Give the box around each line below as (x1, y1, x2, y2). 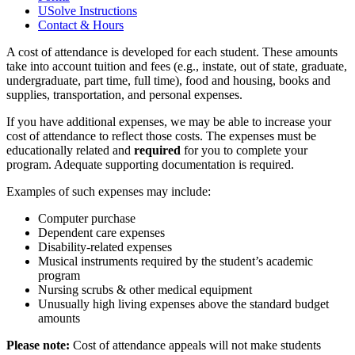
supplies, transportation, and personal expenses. (6, 87, 242, 101)
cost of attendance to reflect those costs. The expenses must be (6, 128, 316, 143)
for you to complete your (181, 143, 307, 157)
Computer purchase (38, 211, 136, 225)
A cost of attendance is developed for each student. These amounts (6, 44, 338, 59)
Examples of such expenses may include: (6, 184, 211, 198)
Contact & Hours (38, 17, 124, 32)
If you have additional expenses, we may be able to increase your (6, 114, 331, 128)
